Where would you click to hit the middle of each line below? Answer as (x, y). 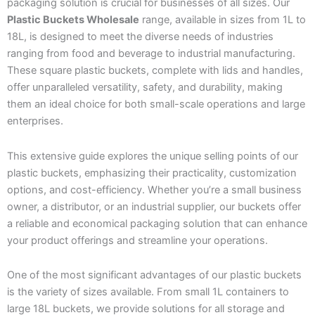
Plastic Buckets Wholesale (73, 20)
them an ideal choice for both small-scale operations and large (156, 104)
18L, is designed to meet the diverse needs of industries (140, 37)
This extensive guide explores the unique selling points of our (153, 156)
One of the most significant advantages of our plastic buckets (154, 275)
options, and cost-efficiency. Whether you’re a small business (154, 189)
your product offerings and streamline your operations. (137, 240)
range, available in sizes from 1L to (223, 20)
